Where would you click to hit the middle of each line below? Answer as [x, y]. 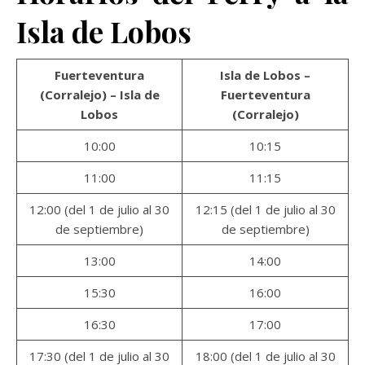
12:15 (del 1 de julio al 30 [265, 209]
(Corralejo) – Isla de [99, 94]
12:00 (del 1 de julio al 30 [99, 209]
